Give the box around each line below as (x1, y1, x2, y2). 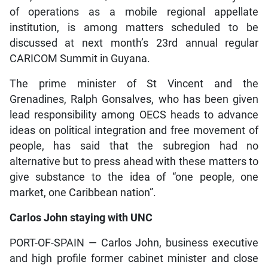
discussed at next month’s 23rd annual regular (9, 36, 259, 49)
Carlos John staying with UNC (9, 211, 153, 224)
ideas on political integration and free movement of (9, 124, 259, 136)
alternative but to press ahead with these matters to (9, 155, 259, 167)
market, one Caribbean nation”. (9, 186, 156, 199)
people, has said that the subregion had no (9, 139, 259, 152)
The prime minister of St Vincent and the (9, 77, 259, 90)
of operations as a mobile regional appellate (9, 5, 259, 18)
